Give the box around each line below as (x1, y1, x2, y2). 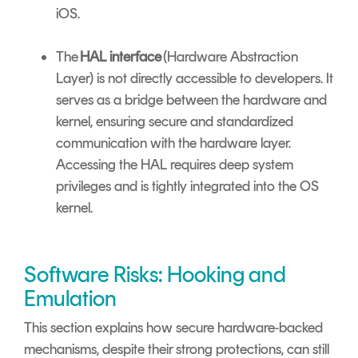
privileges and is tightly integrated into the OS (56, 177, 319, 196)
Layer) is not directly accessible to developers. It (56, 70, 333, 88)
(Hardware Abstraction (161, 48, 298, 66)
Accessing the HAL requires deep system (56, 156, 293, 174)
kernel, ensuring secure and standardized (56, 113, 293, 131)
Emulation (24, 284, 121, 312)
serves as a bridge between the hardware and (56, 91, 327, 109)
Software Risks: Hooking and (24, 261, 286, 288)
